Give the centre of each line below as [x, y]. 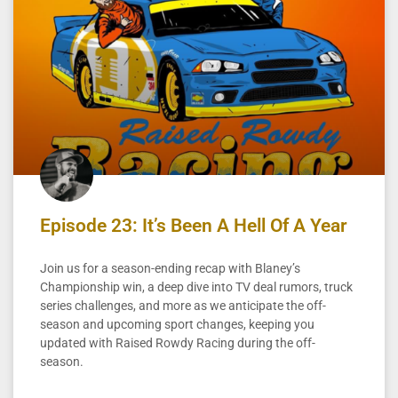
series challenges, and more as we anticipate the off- [183, 305]
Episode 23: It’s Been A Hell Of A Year [194, 225]
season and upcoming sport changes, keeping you [177, 324]
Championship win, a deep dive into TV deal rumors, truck [196, 287]
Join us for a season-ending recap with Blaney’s [170, 268]
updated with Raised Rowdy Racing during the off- [178, 342]
